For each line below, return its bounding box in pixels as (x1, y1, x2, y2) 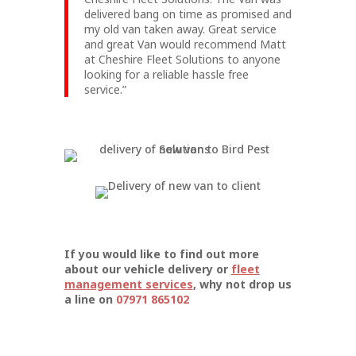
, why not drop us (192, 275, 292, 292)
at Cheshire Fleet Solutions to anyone (83, 50, 281, 68)
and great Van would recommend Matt (83, 35, 286, 52)
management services (64, 275, 193, 292)
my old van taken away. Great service (83, 20, 277, 37)
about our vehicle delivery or (64, 260, 231, 277)
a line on (64, 290, 116, 308)
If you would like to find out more (64, 245, 259, 262)
